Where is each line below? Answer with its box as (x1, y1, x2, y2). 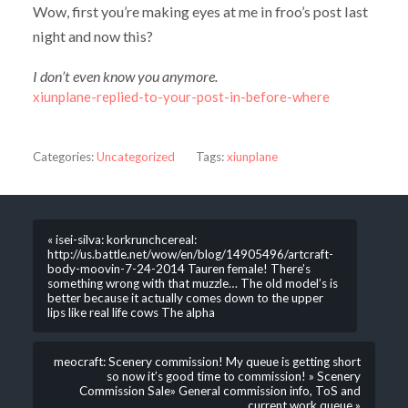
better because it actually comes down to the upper (46, 290, 323, 305)
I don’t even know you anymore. (32, 66, 218, 85)
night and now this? (32, 27, 153, 46)
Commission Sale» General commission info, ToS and (79, 382, 362, 398)
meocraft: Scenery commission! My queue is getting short (54, 353, 362, 369)
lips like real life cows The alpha (46, 304, 215, 320)
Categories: (32, 148, 94, 164)
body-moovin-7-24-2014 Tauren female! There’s (46, 260, 311, 276)
